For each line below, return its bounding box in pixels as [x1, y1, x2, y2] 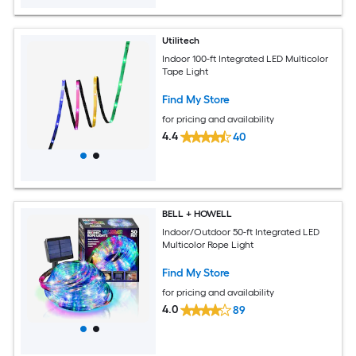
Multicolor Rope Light [162, 238, 254, 250]
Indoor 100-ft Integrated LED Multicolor [162, 52, 329, 64]
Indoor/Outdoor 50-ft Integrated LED [162, 226, 320, 238]
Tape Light [162, 65, 209, 77]
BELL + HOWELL [162, 207, 233, 219]
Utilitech [162, 34, 200, 46]
